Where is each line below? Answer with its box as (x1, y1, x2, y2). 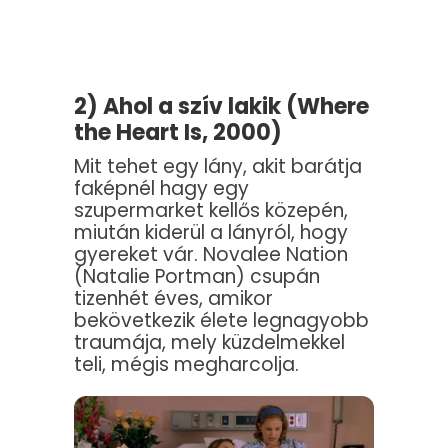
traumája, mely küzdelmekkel (74, 328, 345, 356)
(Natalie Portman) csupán (74, 262, 320, 290)
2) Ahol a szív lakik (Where (74, 90, 369, 122)
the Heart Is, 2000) (74, 116, 282, 148)
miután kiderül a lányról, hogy (74, 218, 348, 246)
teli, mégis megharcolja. (74, 350, 299, 378)
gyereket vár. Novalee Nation (74, 240, 348, 268)
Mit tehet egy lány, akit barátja (74, 152, 362, 180)
